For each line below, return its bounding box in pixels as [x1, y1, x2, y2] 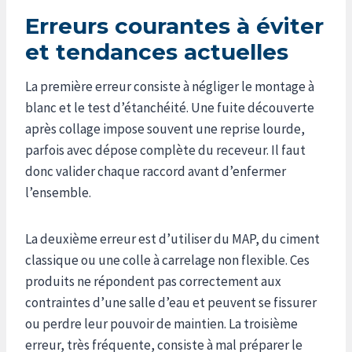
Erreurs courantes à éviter [25, 12, 324, 39]
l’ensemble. [25, 183, 91, 201]
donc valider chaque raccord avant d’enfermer [25, 162, 286, 180]
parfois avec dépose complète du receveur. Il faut [25, 141, 306, 159]
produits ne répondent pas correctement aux [25, 272, 281, 290]
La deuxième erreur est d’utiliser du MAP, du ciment [25, 229, 320, 247]
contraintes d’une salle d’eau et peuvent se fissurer [25, 293, 317, 311]
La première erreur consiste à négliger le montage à [25, 77, 314, 95]
